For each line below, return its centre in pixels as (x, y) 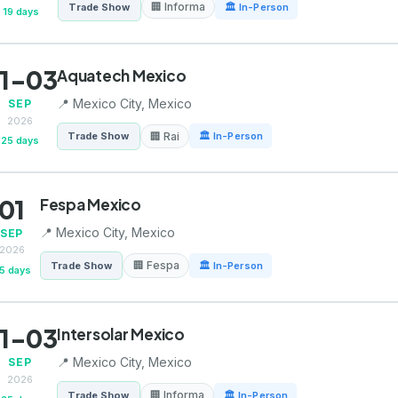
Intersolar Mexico (121, 334)
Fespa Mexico (91, 205)
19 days (20, 11)
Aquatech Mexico (122, 75)
